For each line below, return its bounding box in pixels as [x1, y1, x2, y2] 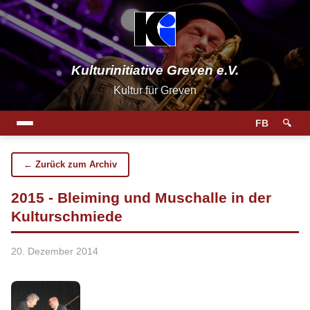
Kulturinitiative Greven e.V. [71, 63, 239, 77]
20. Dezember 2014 [11, 246, 98, 257]
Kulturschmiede [11, 208, 122, 224]
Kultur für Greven [113, 84, 197, 96]
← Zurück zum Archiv [24, 159, 117, 170]
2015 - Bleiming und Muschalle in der [11, 190, 271, 206]
